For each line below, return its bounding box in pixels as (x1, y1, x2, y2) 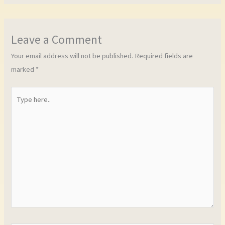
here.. (11, 102, 28, 111)
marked (11, 64, 36, 74)
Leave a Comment (11, 32, 102, 47)
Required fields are (135, 51, 193, 60)
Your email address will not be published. (11, 51, 134, 60)
